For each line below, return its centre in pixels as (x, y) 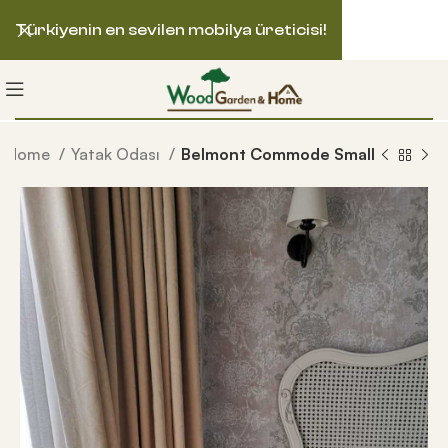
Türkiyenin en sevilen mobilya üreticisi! (171, 30)
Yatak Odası (117, 154)
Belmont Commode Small (277, 154)
